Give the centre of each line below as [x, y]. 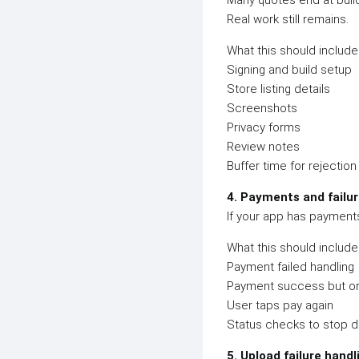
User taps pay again [280, 305]
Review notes [263, 147]
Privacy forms [264, 127]
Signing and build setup [289, 70]
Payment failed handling [290, 267]
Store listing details [278, 89]
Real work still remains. [288, 19]
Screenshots [262, 108]
